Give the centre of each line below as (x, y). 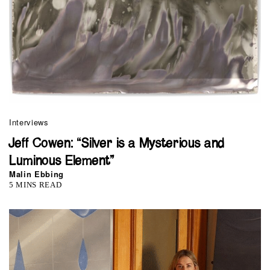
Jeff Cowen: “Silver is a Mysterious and (117, 143)
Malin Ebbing (36, 174)
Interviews (29, 122)
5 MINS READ (36, 184)
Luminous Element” (62, 161)
